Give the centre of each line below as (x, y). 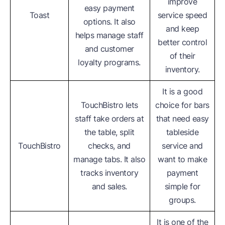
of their (182, 55)
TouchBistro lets (109, 105)
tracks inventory (109, 173)
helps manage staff (109, 35)
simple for (182, 186)
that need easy (182, 118)
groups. (182, 200)
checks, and (109, 145)
